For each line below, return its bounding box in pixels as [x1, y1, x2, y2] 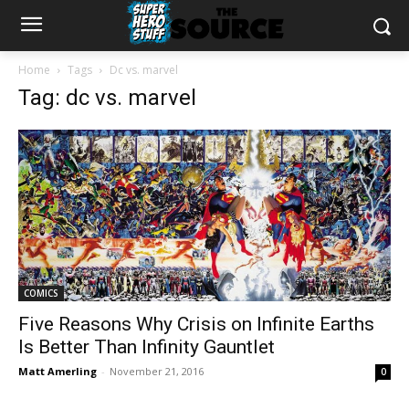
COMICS [24, 287, 58, 300]
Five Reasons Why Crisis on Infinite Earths [18, 313, 374, 336]
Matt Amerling [18, 364, 97, 379]
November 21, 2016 [110, 364, 204, 379]
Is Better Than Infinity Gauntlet [18, 336, 275, 359]
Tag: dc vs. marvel [18, 85, 196, 110]
